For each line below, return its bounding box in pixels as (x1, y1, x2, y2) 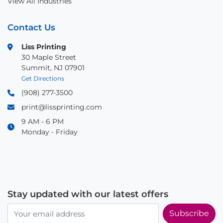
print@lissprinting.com (21, 103, 102, 112)
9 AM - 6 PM (21, 117, 64, 126)
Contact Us (7, 22, 55, 32)
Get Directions (21, 75, 64, 83)
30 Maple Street (21, 53, 76, 62)
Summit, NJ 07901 (21, 63, 85, 73)
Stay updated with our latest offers (7, 189, 168, 200)
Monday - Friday (21, 127, 78, 137)
